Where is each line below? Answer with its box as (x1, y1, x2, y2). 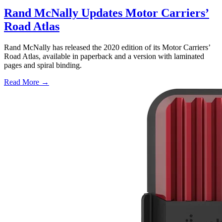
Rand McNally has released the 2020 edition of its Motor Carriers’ (4, 43, 210, 52)
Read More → (4, 78, 49, 87)
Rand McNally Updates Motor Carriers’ (4, 6, 209, 20)
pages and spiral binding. (4, 61, 82, 70)
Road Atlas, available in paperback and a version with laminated (4, 52, 204, 61)
